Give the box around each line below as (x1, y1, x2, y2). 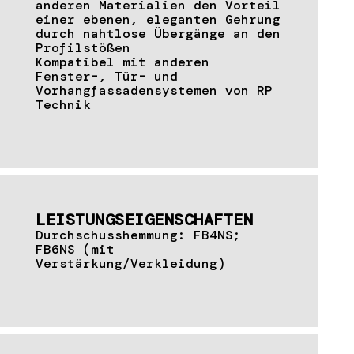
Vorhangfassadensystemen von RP (36, 81, 273, 99)
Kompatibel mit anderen (36, 53, 209, 70)
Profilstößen (36, 39, 130, 56)
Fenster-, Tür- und (36, 67, 178, 85)
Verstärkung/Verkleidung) (36, 254, 225, 272)
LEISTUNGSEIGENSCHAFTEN (36, 209, 253, 230)
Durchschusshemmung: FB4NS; (36, 226, 241, 243)
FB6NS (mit (36, 240, 115, 258)
